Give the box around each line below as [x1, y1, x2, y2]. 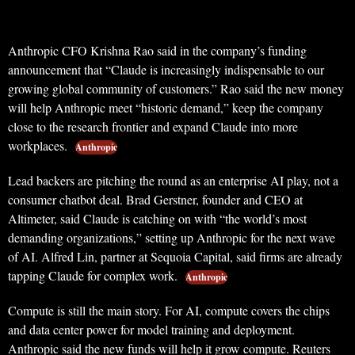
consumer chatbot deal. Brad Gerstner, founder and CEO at [8, 191, 303, 208]
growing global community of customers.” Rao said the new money [8, 80, 344, 97]
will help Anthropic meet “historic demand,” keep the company [8, 99, 323, 116]
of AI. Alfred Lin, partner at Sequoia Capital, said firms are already [8, 248, 342, 265]
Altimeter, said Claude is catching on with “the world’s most [8, 210, 307, 227]
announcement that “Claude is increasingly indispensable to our [8, 61, 324, 78]
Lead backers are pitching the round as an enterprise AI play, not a [8, 172, 338, 189]
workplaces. [8, 137, 71, 155]
